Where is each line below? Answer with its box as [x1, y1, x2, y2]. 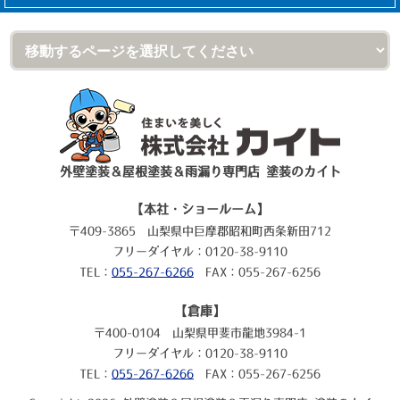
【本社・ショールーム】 [131, 203, 269, 216]
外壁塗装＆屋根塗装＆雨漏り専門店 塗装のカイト [59, 165, 341, 179]
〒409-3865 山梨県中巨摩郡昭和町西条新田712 [69, 225, 331, 237]
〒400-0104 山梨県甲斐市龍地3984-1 [94, 327, 306, 339]
